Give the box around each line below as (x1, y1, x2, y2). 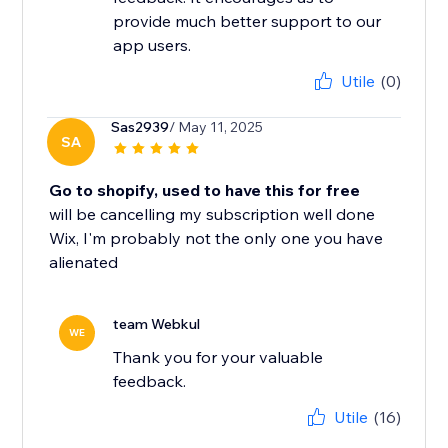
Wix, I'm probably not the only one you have (49, 228, 384, 249)
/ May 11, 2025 (169, 118, 264, 137)
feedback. (113, 371, 187, 392)
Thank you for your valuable (113, 347, 324, 368)
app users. (113, 35, 192, 56)
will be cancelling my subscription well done (49, 204, 376, 225)
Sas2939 (111, 118, 170, 137)
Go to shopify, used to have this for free (49, 180, 361, 201)
